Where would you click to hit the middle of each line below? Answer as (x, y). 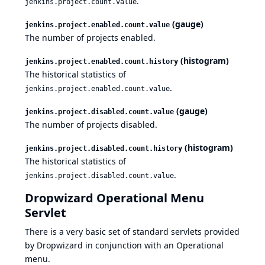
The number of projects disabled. (91, 125)
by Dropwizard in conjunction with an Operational (124, 245)
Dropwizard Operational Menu (114, 198)
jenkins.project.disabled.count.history (104, 149)
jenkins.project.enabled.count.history (101, 62)
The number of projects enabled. (90, 38)
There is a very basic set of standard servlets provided (132, 232)
